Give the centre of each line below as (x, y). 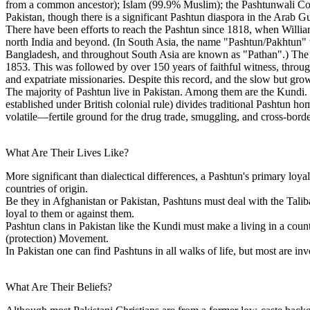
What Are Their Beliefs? (59, 286)
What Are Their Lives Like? (67, 152)
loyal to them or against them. (70, 213)
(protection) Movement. (57, 238)
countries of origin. (47, 188)
